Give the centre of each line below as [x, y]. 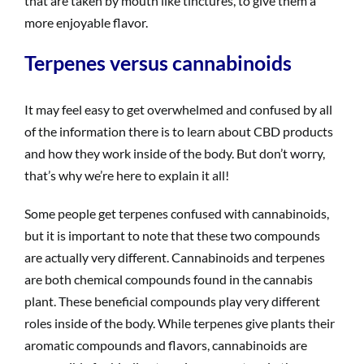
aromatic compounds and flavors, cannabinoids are [165, 344]
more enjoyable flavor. [86, 22]
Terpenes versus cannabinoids [158, 63]
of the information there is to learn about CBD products [178, 131]
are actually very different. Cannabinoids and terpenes [174, 257]
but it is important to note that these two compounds [172, 235]
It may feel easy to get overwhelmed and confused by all [178, 109]
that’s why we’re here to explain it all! [126, 175]
